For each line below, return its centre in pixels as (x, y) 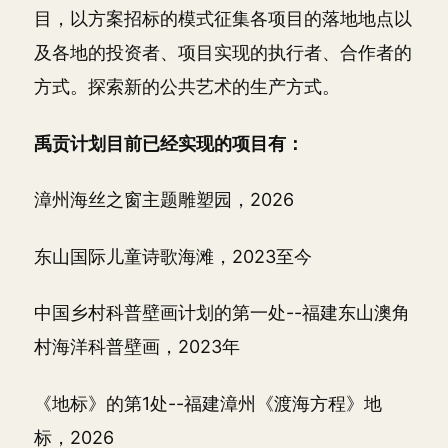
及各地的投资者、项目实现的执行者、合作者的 (223, 52)
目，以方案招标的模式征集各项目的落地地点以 (223, 18)
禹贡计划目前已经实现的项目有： (169, 143)
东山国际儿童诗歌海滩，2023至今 (173, 256)
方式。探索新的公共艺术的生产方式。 (187, 86)
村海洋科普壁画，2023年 (137, 346)
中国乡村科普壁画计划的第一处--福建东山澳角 (222, 312)
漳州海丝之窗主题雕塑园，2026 (164, 199)
